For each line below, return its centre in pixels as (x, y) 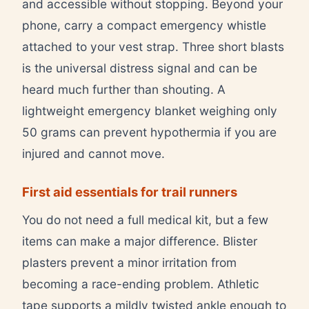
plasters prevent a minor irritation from (129, 262)
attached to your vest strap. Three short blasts (153, 46)
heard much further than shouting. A (124, 89)
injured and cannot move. (93, 153)
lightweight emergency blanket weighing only (150, 110)
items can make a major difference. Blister (140, 241)
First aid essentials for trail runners (130, 191)
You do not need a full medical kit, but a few (145, 219)
